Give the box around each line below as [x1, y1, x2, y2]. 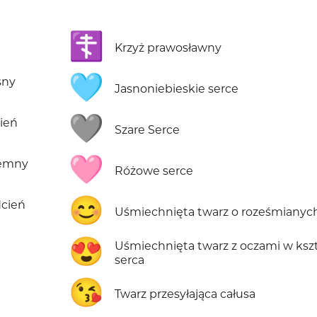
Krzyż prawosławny [115, 41, 222, 55]
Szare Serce [115, 123, 180, 137]
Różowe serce [115, 164, 194, 178]
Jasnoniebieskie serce [115, 82, 239, 96]
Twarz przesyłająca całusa [115, 287, 256, 301]
